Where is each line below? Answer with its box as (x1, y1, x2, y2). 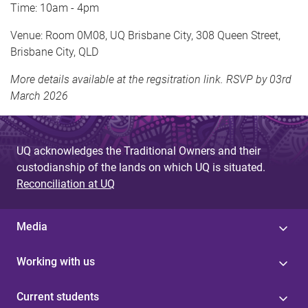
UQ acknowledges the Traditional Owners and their (16, 144, 261, 157)
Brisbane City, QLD (10, 45, 98, 58)
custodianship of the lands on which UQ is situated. (16, 161, 265, 174)
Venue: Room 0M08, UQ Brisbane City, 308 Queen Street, (10, 29, 280, 42)
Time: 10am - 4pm (10, 1, 102, 14)
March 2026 (10, 89, 68, 102)
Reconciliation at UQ (16, 177, 115, 190)
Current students (16, 290, 99, 303)
